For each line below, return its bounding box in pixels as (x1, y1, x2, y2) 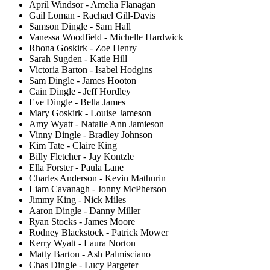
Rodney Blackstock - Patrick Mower (29, 227, 168, 237)
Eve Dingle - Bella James (29, 96, 125, 107)
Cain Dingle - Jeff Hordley (29, 86, 131, 96)
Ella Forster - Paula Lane (29, 162, 124, 172)
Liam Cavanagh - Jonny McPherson (29, 183, 166, 194)
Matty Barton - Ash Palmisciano (29, 248, 151, 259)
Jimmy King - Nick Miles (29, 194, 126, 205)
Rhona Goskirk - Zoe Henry (29, 42, 137, 53)
